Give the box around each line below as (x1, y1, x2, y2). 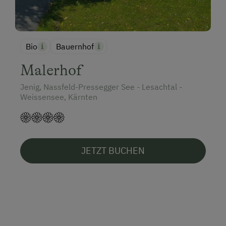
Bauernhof (56, 41, 94, 52)
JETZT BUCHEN (81, 145, 145, 157)
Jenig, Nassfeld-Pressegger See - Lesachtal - (20, 82, 182, 92)
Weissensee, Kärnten (20, 92, 97, 102)
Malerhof (20, 62, 82, 79)
